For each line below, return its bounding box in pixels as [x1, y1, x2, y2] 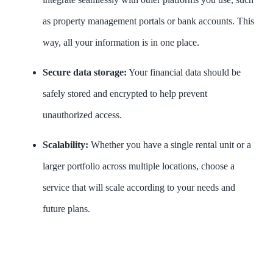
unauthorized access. [43, 110, 122, 121]
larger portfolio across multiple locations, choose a [43, 161, 235, 172]
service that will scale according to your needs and [43, 182, 235, 193]
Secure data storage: [43, 67, 127, 78]
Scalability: [43, 140, 88, 151]
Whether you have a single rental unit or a [88, 140, 251, 151]
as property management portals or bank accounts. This [43, 16, 254, 27]
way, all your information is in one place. [43, 37, 199, 48]
